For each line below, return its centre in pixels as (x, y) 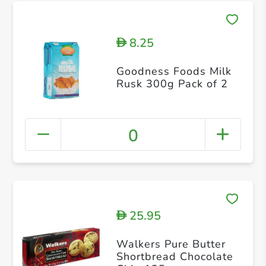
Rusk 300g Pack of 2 (172, 84)
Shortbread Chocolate (175, 257)
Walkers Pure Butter (171, 244)
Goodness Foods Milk (174, 72)
